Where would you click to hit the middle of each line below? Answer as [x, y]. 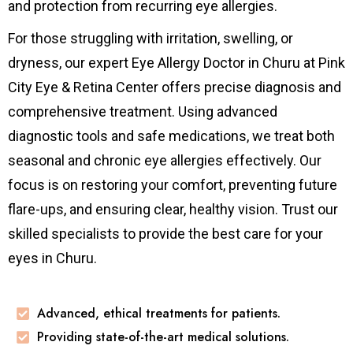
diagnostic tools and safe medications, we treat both [171, 136]
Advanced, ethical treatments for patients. [158, 314]
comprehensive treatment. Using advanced [143, 112]
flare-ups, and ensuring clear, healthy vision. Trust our [173, 210]
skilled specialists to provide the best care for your [165, 234]
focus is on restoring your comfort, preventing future [173, 185]
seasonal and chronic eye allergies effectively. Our [165, 161]
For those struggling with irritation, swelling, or [150, 39]
